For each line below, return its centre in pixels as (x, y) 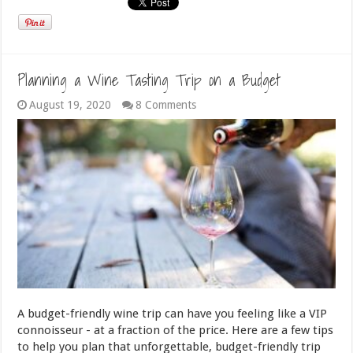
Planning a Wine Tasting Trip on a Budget (149, 80)
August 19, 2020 (71, 104)
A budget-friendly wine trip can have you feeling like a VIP (173, 313)
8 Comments (166, 104)
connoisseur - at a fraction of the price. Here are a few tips (176, 330)
